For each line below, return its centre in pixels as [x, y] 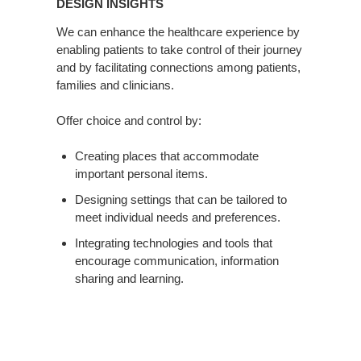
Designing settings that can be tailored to [180, 200]
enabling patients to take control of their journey [179, 50]
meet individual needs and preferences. [177, 218]
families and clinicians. [115, 85]
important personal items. [141, 174]
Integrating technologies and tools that [173, 243]
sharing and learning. [129, 279]
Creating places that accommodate [166, 156]
